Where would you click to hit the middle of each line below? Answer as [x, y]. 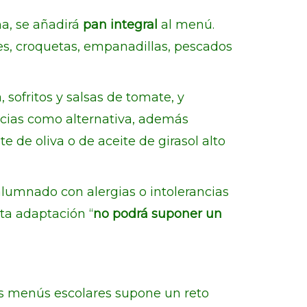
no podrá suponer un [158, 214]
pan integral [122, 25]
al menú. [188, 25]
